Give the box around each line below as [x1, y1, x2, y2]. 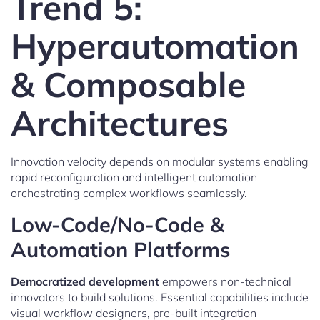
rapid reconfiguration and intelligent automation [11, 169, 257, 184]
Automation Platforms [11, 236, 230, 262]
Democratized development [11, 274, 159, 289]
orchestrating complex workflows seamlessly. [11, 185, 247, 200]
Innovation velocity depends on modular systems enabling [11, 154, 309, 169]
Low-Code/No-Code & [11, 211, 224, 237]
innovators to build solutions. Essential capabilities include [11, 289, 309, 304]
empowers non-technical [159, 274, 291, 289]
